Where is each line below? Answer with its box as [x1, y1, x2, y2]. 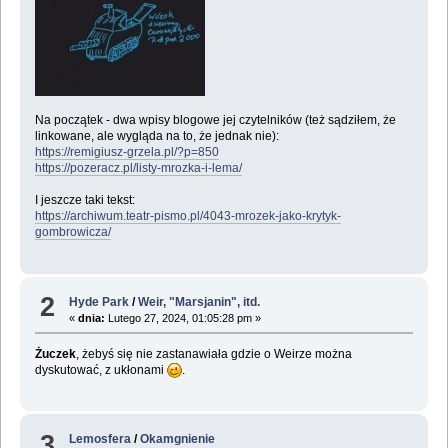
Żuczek [34, 346, 76, 361]
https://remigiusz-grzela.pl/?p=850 [34, 145, 219, 160]
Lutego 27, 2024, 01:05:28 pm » [105, 311, 262, 324]
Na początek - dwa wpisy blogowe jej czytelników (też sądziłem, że [34, 113, 396, 128]
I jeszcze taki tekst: [34, 193, 135, 208]
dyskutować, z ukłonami [34, 362, 167, 377]
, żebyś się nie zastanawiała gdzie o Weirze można [75, 346, 352, 361]
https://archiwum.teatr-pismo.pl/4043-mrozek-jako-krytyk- [34, 209, 341, 224]
